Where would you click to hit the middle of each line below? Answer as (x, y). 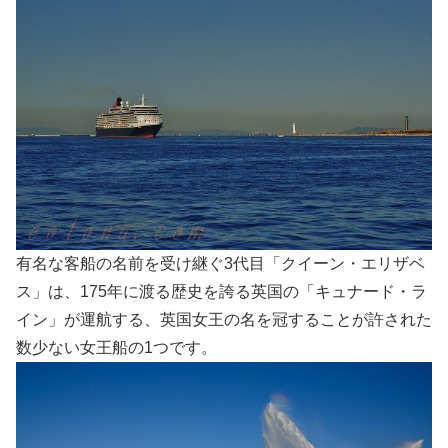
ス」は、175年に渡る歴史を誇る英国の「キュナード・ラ (221, 292)
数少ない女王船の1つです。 (116, 348)
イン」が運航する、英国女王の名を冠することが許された (224, 320)
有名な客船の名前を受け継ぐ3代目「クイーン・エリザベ (220, 264)
